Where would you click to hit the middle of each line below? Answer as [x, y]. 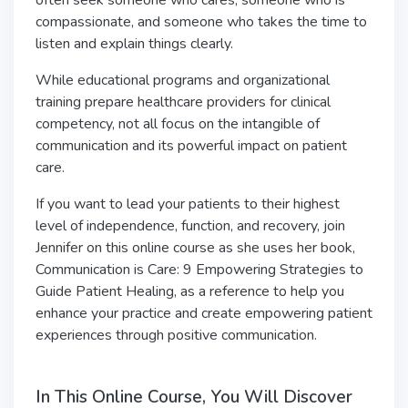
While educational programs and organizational [183, 80]
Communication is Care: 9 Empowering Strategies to [199, 270]
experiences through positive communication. [176, 335]
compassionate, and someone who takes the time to [201, 22]
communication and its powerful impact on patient [191, 146]
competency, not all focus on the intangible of [178, 124]
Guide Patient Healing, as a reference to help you [190, 291]
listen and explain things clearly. [134, 44]
